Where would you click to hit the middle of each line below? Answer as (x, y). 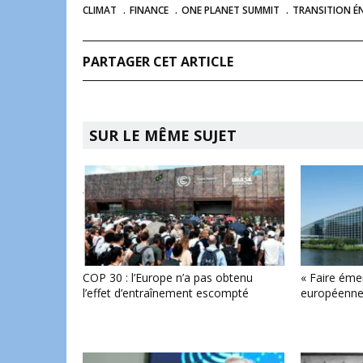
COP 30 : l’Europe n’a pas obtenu (168, 278)
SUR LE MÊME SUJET (163, 135)
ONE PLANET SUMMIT (231, 10)
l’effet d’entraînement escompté (166, 293)
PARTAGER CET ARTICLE (158, 62)
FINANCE (149, 10)
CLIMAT (100, 10)
